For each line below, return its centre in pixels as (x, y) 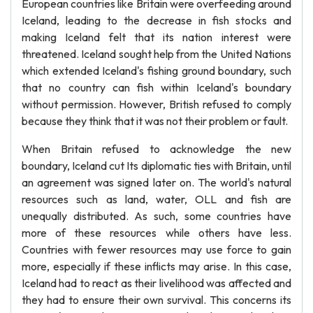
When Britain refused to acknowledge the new (156, 149)
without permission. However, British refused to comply (156, 104)
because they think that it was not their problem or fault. (155, 121)
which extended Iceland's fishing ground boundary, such (156, 71)
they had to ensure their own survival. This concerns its (156, 300)
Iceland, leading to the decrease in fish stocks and (156, 20)
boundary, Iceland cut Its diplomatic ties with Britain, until (156, 166)
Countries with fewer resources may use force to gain (156, 249)
